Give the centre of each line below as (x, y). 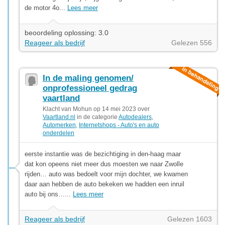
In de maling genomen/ (88, 78)
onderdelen (59, 133)
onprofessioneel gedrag (90, 88)
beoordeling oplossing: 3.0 (67, 32)
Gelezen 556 (192, 42)
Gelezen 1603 (190, 219)
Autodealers (135, 117)
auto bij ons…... (49, 194)
